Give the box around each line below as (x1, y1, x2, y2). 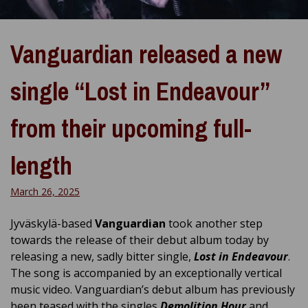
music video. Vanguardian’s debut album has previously (10, 281, 295, 297)
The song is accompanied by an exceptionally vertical (10, 265, 282, 280)
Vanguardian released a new (10, 37, 282, 71)
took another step (166, 215, 263, 231)
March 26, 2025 (10, 184, 80, 198)
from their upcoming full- (10, 111, 252, 145)
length (10, 148, 72, 182)
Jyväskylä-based (10, 215, 95, 231)
